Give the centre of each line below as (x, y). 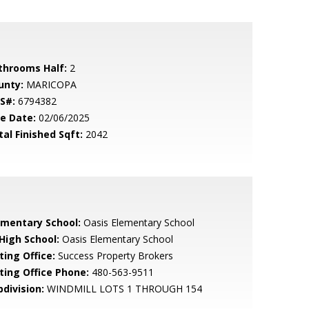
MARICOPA (50, 84)
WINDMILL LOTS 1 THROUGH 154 (123, 289)
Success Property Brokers (114, 256)
